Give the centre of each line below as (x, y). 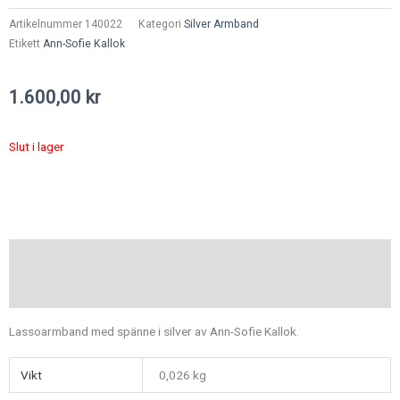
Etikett (25, 43)
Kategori (160, 24)
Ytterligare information (70, 291)
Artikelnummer (47, 24)
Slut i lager (37, 146)
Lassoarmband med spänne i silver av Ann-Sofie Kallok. (154, 331)
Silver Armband (221, 24)
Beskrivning (40, 256)
